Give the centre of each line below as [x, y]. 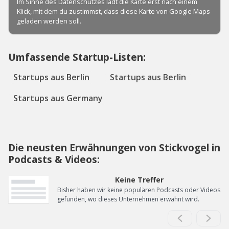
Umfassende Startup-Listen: [77, 57]
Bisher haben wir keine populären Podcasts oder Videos [139, 190]
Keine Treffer [139, 180]
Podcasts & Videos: [54, 159]
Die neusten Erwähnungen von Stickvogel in [114, 147]
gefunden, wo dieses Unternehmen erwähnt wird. [128, 199]
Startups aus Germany [58, 98]
